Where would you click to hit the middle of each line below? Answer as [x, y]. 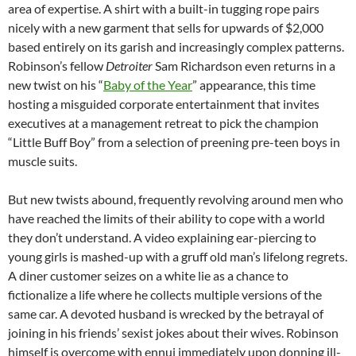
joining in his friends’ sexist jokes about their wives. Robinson [173, 332]
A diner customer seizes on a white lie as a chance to [148, 275]
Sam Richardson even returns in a [244, 65]
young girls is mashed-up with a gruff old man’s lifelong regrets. [178, 256]
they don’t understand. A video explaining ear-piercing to [162, 237]
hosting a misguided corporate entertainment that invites [164, 103]
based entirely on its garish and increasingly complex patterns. [176, 46]
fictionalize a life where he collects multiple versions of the [165, 294]
